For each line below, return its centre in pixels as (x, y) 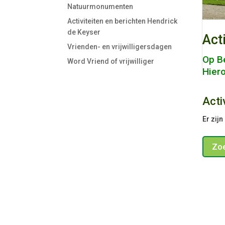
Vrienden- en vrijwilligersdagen (120, 46)
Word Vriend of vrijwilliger (111, 61)
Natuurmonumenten (100, 6)
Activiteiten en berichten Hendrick (123, 21)
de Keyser (84, 32)
